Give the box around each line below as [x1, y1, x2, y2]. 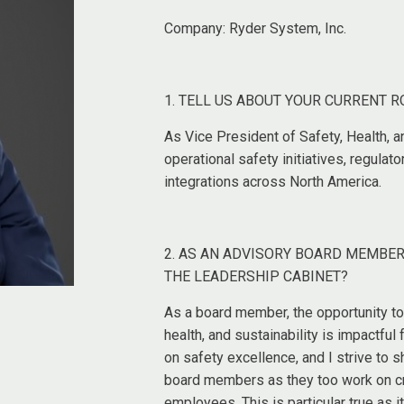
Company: [163, 20, 229, 38]
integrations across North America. [163, 173, 381, 191]
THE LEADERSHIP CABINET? [163, 268, 348, 286]
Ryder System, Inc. [228, 20, 346, 38]
